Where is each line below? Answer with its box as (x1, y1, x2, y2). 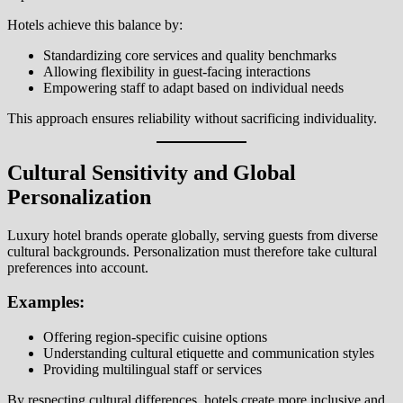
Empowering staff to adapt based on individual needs (43, 79, 344, 95)
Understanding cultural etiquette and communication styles (43, 345, 374, 362)
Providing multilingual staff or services (43, 362, 262, 378)
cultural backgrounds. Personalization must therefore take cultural (7, 243, 377, 259)
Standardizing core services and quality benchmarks (43, 47, 336, 63)
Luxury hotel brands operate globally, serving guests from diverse (7, 227, 378, 243)
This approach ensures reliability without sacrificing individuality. (7, 110, 377, 126)
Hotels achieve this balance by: (7, 16, 183, 32)
